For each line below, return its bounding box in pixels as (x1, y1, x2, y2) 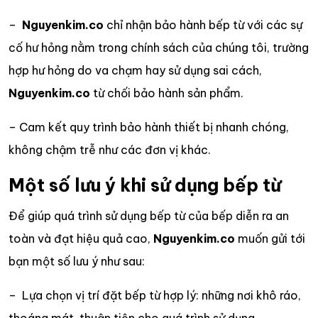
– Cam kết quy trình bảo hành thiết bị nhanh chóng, (9, 119, 289, 134)
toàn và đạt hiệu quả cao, (9, 231, 153, 246)
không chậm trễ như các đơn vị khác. (9, 142, 211, 157)
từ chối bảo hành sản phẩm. (90, 85, 243, 100)
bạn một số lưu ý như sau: (9, 253, 145, 268)
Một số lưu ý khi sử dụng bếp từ (9, 173, 281, 197)
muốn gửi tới (235, 231, 305, 246)
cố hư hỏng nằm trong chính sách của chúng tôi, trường (9, 40, 309, 55)
